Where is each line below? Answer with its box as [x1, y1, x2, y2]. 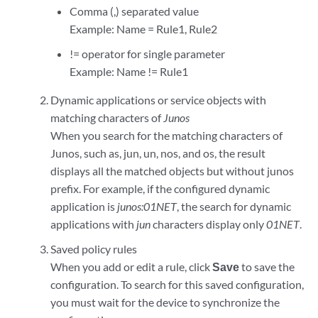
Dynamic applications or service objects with [50, 93, 266, 106]
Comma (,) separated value [70, 4, 199, 18]
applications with [50, 217, 136, 231]
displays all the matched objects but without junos [50, 164, 294, 177]
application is [50, 199, 117, 213]
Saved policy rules [50, 242, 137, 256]
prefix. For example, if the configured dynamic [50, 182, 270, 195]
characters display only [150, 217, 264, 231]
